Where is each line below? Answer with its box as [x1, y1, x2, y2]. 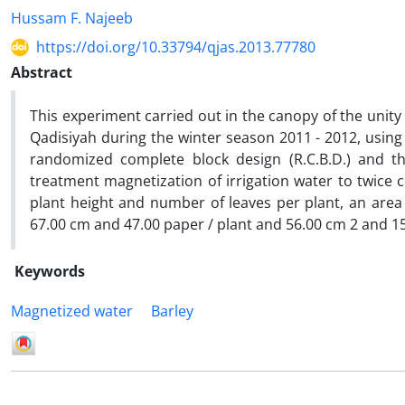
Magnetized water [11, 301, 133, 321]
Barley [151, 301, 193, 321]
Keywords [14, 261, 85, 281]
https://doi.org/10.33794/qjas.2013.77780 [36, 37, 316, 57]
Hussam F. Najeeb [11, 8, 133, 28]
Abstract [11, 62, 72, 82]
